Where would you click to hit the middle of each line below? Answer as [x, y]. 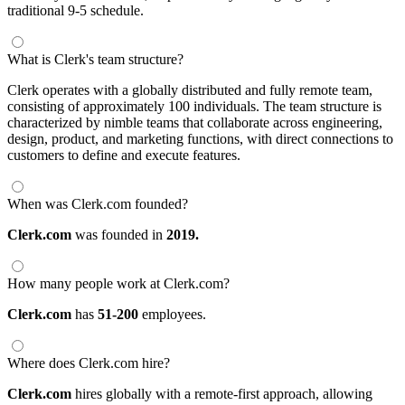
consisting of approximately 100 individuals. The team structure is [194, 106]
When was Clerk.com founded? [98, 203]
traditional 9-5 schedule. [75, 10]
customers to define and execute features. [124, 155]
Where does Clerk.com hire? [89, 363]
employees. [172, 314]
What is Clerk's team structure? [95, 59]
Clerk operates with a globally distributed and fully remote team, [190, 89]
